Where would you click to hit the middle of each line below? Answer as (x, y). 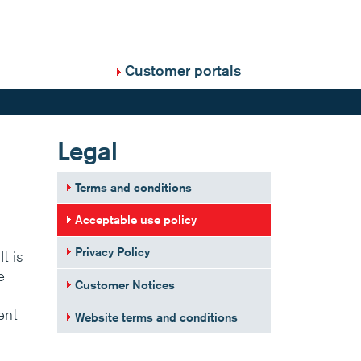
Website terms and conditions (157, 317)
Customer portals (183, 70)
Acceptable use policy (136, 220)
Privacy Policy (113, 252)
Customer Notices (125, 284)
